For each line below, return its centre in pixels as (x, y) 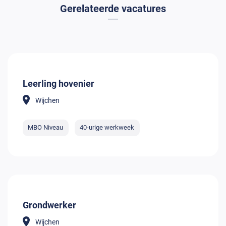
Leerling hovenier (59, 84)
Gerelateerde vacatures (113, 9)
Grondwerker (49, 205)
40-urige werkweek (107, 128)
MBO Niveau (46, 128)
